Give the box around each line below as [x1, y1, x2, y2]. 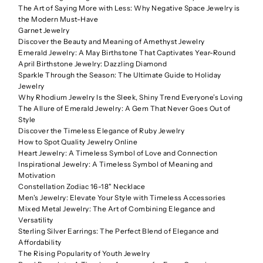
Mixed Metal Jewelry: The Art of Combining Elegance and [18, 204, 215, 214]
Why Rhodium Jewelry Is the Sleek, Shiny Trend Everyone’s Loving [18, 93, 243, 102]
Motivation [18, 171, 56, 180]
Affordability [18, 238, 62, 247]
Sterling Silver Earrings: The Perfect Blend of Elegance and [18, 227, 219, 236]
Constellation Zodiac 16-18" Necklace [18, 182, 146, 191]
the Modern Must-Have [18, 15, 99, 24]
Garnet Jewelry [18, 26, 70, 35]
